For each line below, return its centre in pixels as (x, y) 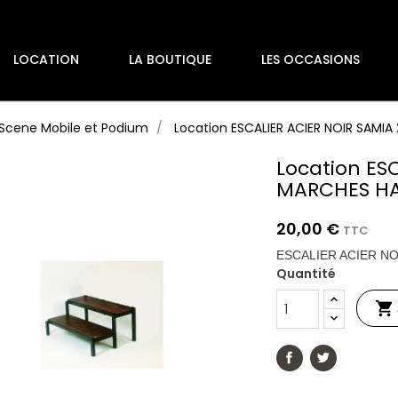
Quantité (306, 274)
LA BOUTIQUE (170, 60)
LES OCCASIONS (310, 60)
